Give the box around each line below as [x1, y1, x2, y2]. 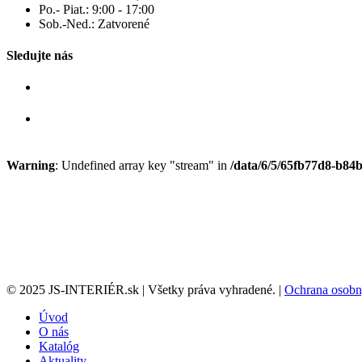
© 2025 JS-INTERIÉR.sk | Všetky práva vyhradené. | [6, 282, 284, 297]
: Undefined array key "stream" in [55, 158, 230, 172]
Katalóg [39, 339, 79, 353]
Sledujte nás [6, 48, 73, 62]
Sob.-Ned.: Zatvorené [39, 16, 149, 31]
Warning [6, 158, 55, 172]
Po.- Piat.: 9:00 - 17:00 [39, 2, 154, 16]
